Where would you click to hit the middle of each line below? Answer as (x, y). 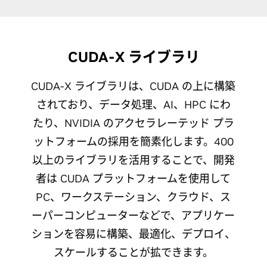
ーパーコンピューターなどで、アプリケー (133, 216)
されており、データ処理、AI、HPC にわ (133, 105)
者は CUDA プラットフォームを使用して (133, 179)
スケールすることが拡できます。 (133, 253)
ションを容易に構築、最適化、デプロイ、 (133, 234)
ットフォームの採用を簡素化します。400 (133, 142)
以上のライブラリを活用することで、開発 (133, 160)
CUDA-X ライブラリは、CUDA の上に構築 (133, 86)
